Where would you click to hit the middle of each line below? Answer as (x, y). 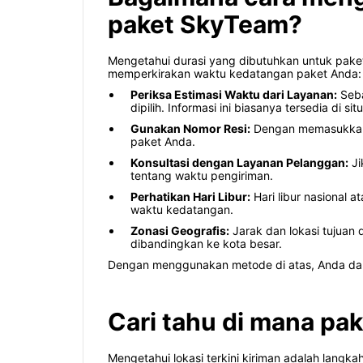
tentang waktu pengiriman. (202, 176)
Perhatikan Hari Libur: (190, 197)
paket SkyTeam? (205, 25)
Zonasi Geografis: (180, 231)
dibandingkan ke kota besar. (206, 244)
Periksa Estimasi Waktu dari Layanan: (234, 95)
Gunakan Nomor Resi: (190, 129)
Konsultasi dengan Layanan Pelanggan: (239, 163)
